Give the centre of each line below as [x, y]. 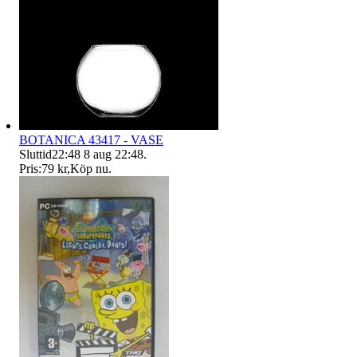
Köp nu [89, 168]
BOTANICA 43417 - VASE [91, 139]
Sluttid [35, 154]
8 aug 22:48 [114, 154]
